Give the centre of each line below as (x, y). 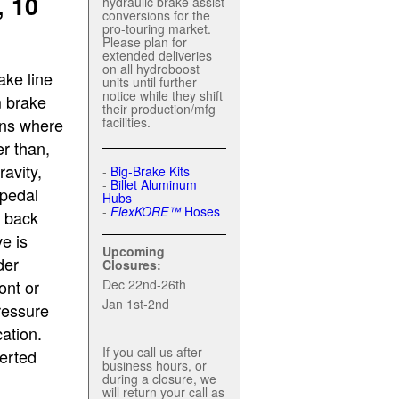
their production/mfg (159, 109)
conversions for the (156, 15)
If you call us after (152, 352)
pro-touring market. (157, 28)
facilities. (126, 122)
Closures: (132, 265)
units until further (150, 82)
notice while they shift (163, 95)
